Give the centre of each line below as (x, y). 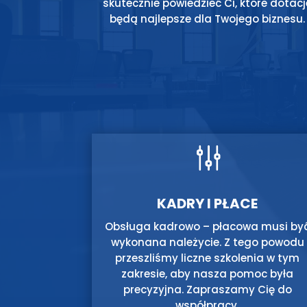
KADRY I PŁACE (208, 204)
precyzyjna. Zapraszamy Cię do (207, 290)
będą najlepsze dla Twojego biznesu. (208, 19)
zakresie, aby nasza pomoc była (208, 274)
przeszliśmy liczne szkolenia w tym (208, 258)
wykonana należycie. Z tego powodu (207, 242)
